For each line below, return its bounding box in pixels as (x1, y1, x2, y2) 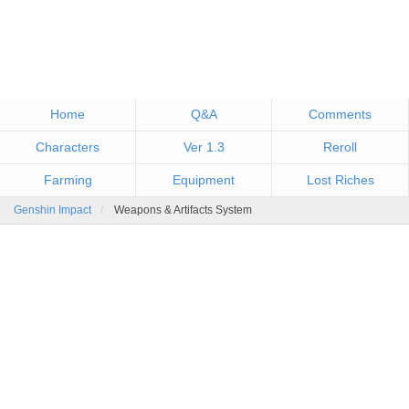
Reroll (323, 140, 357, 154)
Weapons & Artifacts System (114, 204, 252, 216)
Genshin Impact (14, 204, 91, 216)
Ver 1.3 (183, 140, 225, 154)
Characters (36, 140, 100, 154)
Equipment (173, 173, 235, 187)
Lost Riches (306, 173, 374, 187)
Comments (309, 107, 372, 121)
